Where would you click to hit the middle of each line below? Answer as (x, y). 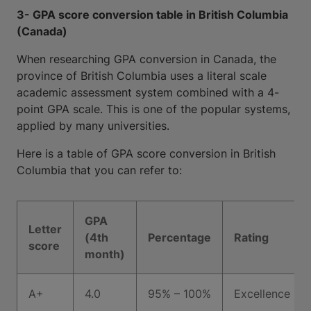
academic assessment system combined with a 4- (148, 92)
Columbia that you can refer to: (99, 170)
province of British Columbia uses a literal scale (142, 76)
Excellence (262, 294)
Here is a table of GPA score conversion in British (146, 153)
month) (105, 254)
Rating (251, 237)
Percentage (179, 237)
